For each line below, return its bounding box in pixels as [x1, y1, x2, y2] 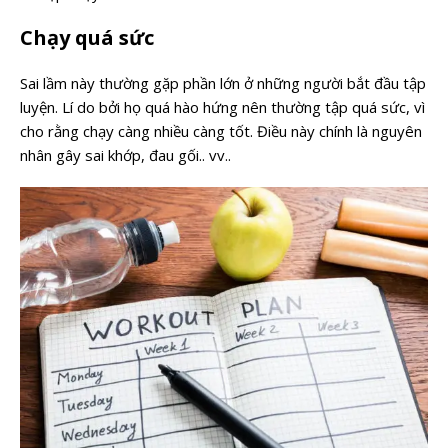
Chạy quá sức [20, 24, 154, 52]
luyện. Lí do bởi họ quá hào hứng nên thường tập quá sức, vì [20, 97, 425, 118]
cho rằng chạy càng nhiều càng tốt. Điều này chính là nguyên [20, 121, 422, 142]
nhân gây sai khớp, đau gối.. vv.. [20, 145, 231, 166]
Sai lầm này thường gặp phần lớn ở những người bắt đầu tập [20, 73, 426, 94]
